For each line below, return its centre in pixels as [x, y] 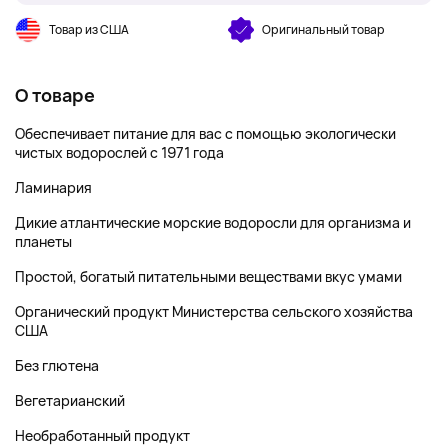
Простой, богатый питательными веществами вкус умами [208, 276]
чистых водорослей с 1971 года [119, 152]
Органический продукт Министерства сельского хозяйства [214, 311]
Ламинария [53, 187]
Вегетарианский [70, 400]
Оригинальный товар [323, 29]
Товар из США [89, 29]
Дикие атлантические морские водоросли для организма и [213, 222]
